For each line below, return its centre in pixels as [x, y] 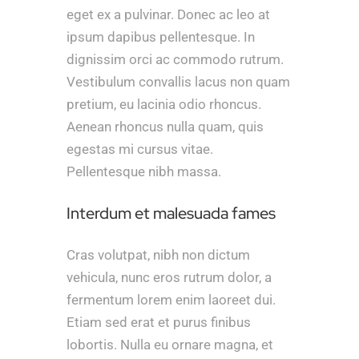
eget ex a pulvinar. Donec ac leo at [168, 15]
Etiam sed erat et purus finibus [158, 323]
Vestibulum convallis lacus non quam [178, 82]
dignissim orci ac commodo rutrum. [175, 60]
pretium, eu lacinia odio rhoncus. [163, 105]
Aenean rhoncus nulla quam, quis [165, 127]
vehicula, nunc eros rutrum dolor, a [169, 278]
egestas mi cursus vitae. [139, 149]
